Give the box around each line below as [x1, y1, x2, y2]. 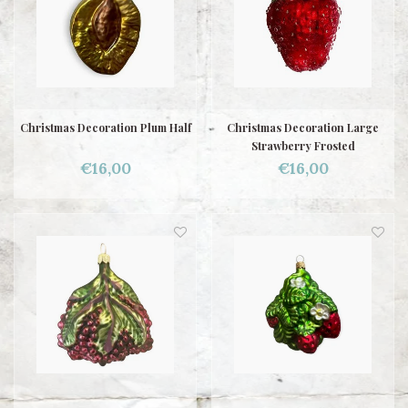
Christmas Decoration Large [227, 120, 379, 135]
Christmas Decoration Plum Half [19, 120, 191, 135]
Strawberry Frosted [250, 138, 355, 153]
